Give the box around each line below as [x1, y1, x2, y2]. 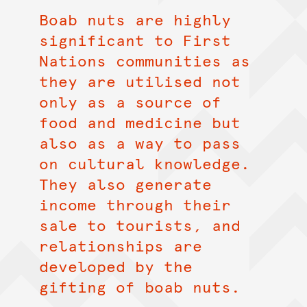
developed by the [38, 255, 193, 276]
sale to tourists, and [38, 214, 241, 235]
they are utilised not [38, 70, 241, 91]
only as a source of [38, 90, 221, 112]
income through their [38, 193, 231, 214]
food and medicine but [38, 111, 241, 132]
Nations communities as [38, 49, 250, 71]
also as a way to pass [38, 132, 241, 153]
